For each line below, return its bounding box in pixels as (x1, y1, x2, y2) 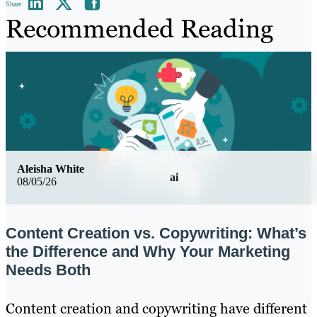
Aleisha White (17, 162, 84, 175)
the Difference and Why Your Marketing (6, 243, 290, 261)
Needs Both (6, 261, 91, 279)
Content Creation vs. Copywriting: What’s (6, 224, 306, 243)
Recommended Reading (6, 11, 273, 45)
